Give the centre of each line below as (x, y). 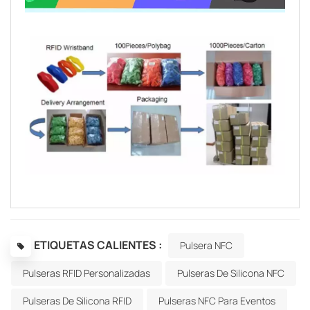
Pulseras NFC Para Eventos (217, 300)
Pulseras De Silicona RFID (77, 300)
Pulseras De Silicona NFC (231, 273)
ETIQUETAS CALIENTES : (98, 245)
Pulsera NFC (206, 245)
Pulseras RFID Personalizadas (86, 273)
